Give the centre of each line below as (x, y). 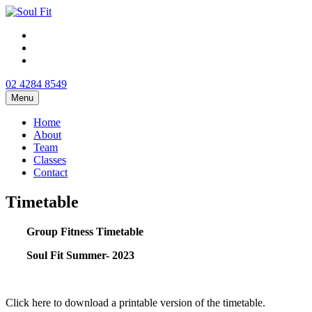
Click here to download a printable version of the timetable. (135, 302)
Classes (50, 160)
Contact (50, 172)
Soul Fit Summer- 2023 (82, 255)
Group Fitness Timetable (86, 231)
